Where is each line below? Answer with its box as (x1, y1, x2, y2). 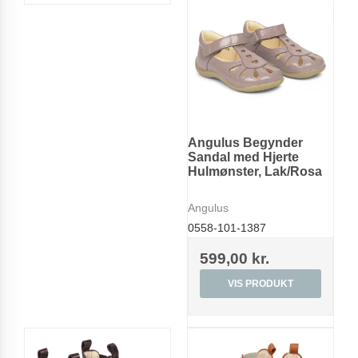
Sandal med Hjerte (188, 150, 299, 165)
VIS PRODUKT (228, 278, 293, 290)
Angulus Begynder (188, 136, 303, 150)
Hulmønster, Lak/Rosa (188, 165, 322, 179)
